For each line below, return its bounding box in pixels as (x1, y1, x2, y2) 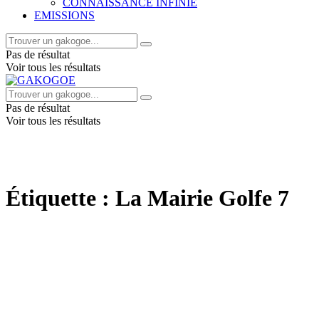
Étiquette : (6, 185, 115, 211)
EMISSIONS (34, 9, 95, 21)
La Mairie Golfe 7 (115, 185, 289, 211)
